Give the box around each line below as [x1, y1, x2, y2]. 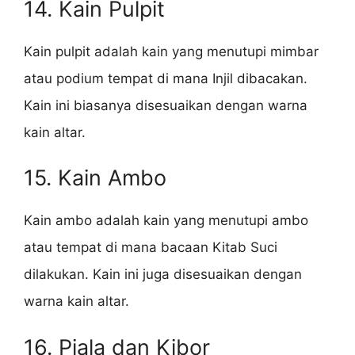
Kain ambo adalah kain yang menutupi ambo [24, 212, 308, 229]
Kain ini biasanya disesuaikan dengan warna [24, 97, 307, 113]
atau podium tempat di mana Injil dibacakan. [24, 70, 307, 86]
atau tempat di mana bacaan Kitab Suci [24, 239, 277, 256]
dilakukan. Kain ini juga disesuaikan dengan [24, 266, 302, 283]
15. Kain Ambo [24, 165, 166, 192]
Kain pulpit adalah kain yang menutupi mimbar [24, 43, 319, 59]
